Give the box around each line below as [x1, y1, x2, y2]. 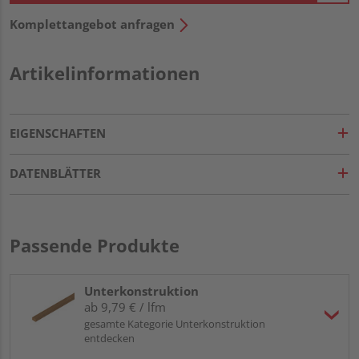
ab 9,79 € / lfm [84, 298, 166, 315]
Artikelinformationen [10, 60, 200, 85]
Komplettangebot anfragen [10, 15, 175, 32]
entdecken [84, 330, 135, 345]
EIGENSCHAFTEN [10, 124, 106, 141]
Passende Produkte [10, 232, 179, 257]
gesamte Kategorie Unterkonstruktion [84, 316, 265, 331]
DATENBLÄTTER [10, 164, 101, 181]
